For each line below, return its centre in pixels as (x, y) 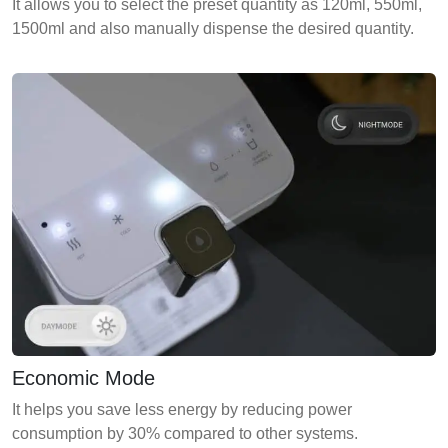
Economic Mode (83, 378)
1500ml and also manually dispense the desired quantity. (213, 28)
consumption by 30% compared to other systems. (185, 434)
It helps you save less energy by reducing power (182, 410)
